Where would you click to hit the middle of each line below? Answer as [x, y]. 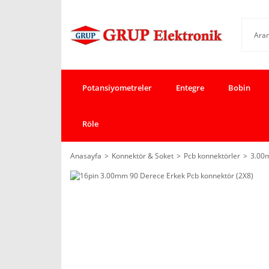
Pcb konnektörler [212, 156]
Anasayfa [86, 156]
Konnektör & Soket [143, 156]
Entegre [190, 87]
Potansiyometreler [117, 87]
